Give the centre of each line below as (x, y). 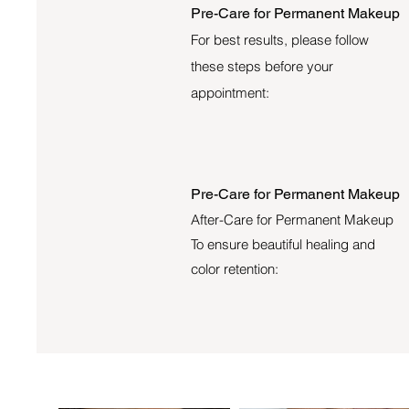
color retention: (235, 268)
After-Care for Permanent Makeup (292, 219)
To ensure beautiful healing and (283, 244)
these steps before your (262, 66)
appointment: (230, 92)
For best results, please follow (280, 39)
